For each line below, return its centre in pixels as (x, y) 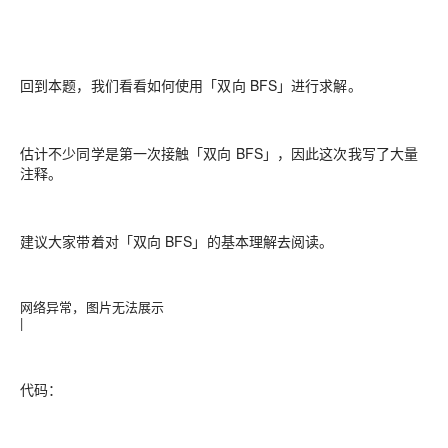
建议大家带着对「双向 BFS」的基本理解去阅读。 (177, 240)
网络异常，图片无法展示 (92, 306)
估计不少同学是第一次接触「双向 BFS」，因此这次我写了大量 (219, 152)
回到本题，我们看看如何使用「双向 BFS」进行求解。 (191, 84)
